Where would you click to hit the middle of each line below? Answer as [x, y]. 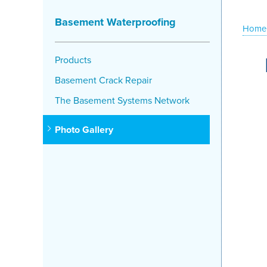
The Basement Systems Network [122, 100]
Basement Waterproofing [115, 22]
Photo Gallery [84, 130]
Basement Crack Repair [103, 80]
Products [73, 60]
